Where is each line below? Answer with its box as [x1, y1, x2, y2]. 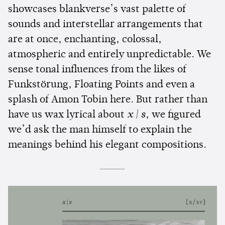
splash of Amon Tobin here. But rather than [8, 95, 207, 105]
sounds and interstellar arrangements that [8, 20, 203, 30]
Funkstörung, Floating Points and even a [8, 80, 195, 90]
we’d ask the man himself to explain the [8, 125, 192, 136]
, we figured [146, 110, 201, 121]
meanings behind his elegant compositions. [8, 140, 206, 151]
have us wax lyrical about [8, 110, 127, 121]
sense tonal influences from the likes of [8, 65, 186, 75]
